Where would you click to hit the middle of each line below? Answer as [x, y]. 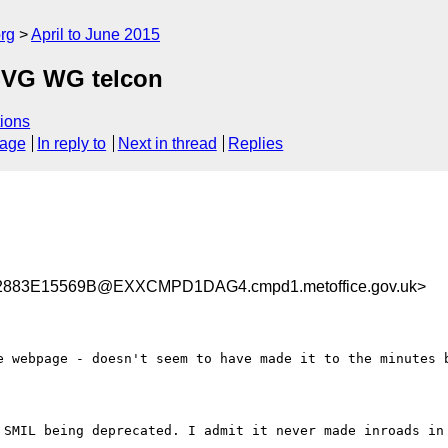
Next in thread [167, 144]
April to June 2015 [95, 34]
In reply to [72, 144]
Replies [256, 144]
